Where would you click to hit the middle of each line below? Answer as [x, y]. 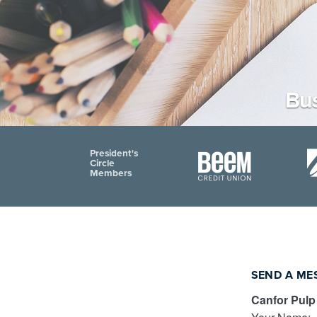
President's [114, 153]
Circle [102, 163]
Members [111, 173]
